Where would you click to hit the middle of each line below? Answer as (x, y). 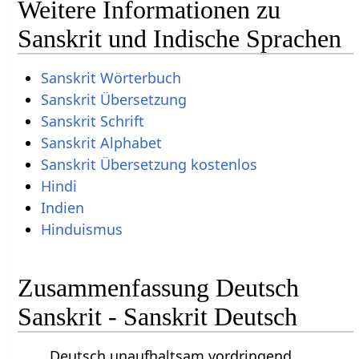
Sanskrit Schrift (92, 121)
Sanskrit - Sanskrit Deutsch (158, 316)
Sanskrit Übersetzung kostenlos (149, 165)
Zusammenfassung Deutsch (159, 287)
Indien (62, 208)
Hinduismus (81, 230)
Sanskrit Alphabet (101, 143)
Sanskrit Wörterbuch (111, 78)
